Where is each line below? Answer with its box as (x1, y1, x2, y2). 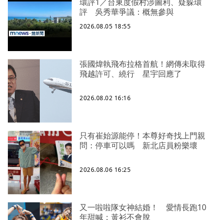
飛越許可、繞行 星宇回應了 (80, 68, 182, 80)
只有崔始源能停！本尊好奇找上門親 (80, 130, 205, 141)
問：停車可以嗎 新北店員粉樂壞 (80, 140, 197, 151)
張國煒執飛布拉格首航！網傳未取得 (80, 58, 205, 70)
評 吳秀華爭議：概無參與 (80, 6, 174, 18)
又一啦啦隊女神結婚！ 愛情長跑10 (80, 202, 206, 213)
